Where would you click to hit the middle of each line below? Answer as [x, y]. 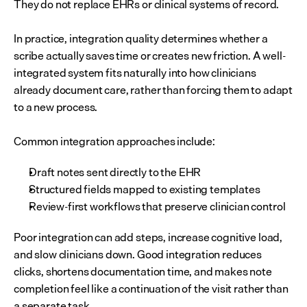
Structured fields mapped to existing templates [145, 189]
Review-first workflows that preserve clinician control [157, 206]
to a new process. [56, 107]
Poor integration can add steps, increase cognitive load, [148, 237]
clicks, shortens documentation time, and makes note [143, 271]
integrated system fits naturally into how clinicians [135, 73]
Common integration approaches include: [114, 141]
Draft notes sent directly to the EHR [115, 172]
